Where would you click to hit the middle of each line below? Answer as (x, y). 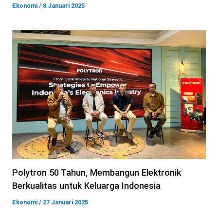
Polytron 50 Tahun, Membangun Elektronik (97, 173)
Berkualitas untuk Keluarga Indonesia (86, 186)
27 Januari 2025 (65, 202)
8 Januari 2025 (64, 6)
